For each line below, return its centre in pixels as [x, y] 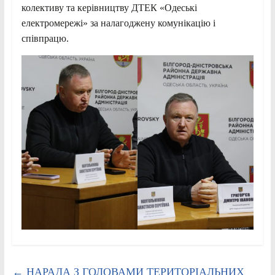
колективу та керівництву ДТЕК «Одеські [109, 7]
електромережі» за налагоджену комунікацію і [118, 23]
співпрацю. [45, 38]
